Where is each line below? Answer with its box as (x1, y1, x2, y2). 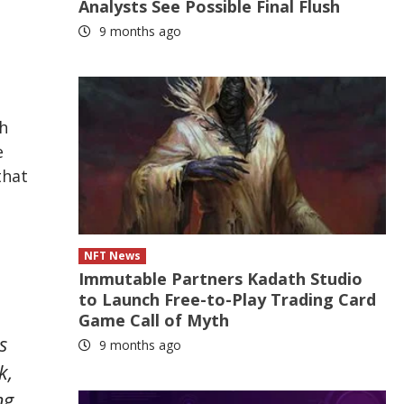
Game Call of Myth (78, 309, 230, 331)
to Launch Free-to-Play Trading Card (78, 289, 377, 310)
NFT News (84, 248, 142, 263)
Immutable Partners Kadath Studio (78, 268, 363, 289)
